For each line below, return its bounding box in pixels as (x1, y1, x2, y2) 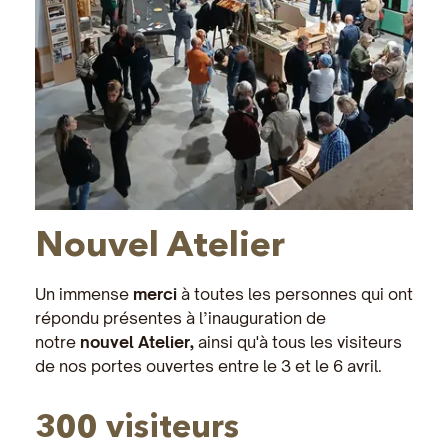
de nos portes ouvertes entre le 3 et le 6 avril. (35, 355, 382, 376)
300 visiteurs (35, 405, 239, 445)
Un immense (35, 283, 133, 304)
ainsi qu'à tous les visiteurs (198, 331, 402, 352)
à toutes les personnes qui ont (177, 283, 413, 304)
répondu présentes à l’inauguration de (35, 307, 326, 328)
